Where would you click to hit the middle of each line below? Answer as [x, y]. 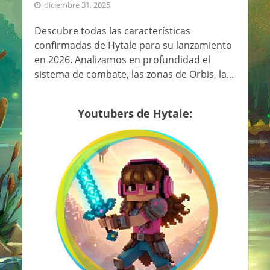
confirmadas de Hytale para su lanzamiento [133, 46]
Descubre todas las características [112, 31]
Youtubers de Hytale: [135, 114]
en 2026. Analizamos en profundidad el [122, 60]
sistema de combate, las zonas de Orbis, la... [134, 74]
